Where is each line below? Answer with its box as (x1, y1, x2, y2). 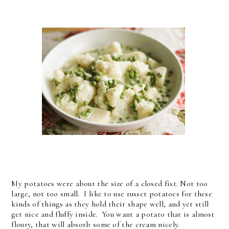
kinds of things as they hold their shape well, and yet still (11, 198, 209, 209)
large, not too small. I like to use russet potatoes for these (11, 188, 213, 199)
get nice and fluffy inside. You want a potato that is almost (11, 209, 215, 219)
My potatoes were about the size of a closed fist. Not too (11, 178, 208, 189)
